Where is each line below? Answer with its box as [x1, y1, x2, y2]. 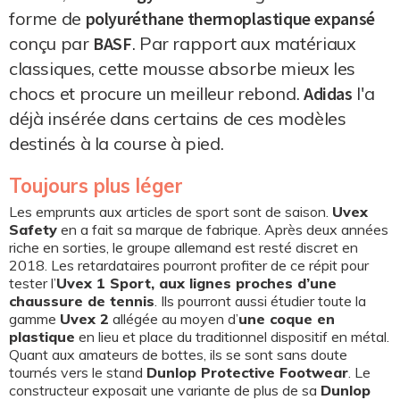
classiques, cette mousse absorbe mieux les [9, 57, 356, 80]
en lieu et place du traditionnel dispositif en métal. [75, 328, 389, 346]
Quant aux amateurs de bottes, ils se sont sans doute [9, 346, 347, 364]
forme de [9, 7, 86, 30]
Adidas [303, 82, 353, 105]
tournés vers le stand [9, 363, 146, 382]
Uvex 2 [60, 310, 109, 329]
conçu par [9, 32, 94, 55]
